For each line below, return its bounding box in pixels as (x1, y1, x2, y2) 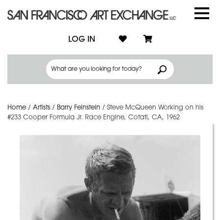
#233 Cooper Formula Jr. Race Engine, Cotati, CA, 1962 (7, 114, 180, 121)
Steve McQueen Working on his (107, 105, 203, 111)
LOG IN (68, 35, 95, 44)
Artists (33, 105, 50, 111)
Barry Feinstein (57, 105, 100, 111)
